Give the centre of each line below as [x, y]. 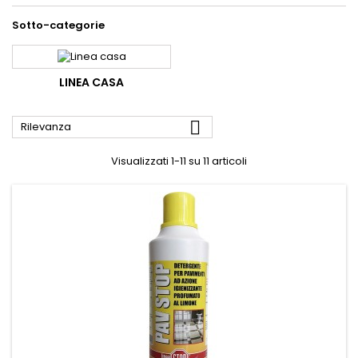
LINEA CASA [91, 82]
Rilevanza [46, 126]
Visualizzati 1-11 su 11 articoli [179, 161]
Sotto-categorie [58, 25]
